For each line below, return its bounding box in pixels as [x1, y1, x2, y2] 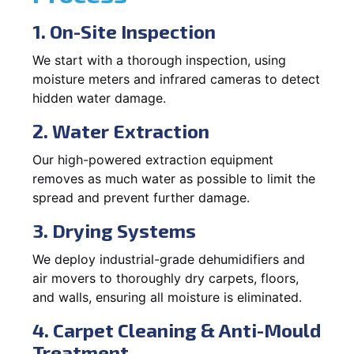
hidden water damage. [32, 89, 166, 106]
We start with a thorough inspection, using [32, 51, 286, 68]
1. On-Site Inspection [32, 19, 216, 43]
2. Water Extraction [32, 119, 209, 142]
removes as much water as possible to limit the [32, 170, 315, 186]
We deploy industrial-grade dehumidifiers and [32, 250, 305, 267]
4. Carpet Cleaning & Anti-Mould [32, 318, 321, 341]
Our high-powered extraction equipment [32, 151, 273, 168]
